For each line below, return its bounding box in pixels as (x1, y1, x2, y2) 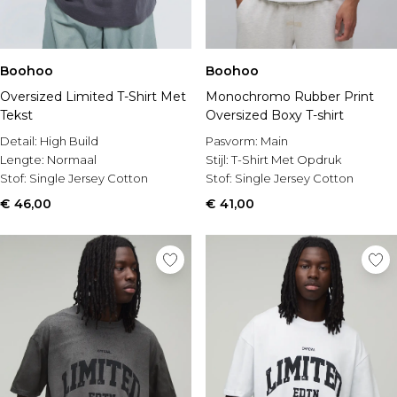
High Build (40, 134, 98, 148)
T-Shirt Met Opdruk (231, 152, 341, 167)
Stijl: (206, 152, 231, 167)
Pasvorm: (206, 134, 261, 148)
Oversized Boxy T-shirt (206, 107, 344, 123)
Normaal (47, 152, 97, 167)
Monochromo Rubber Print (206, 89, 374, 105)
